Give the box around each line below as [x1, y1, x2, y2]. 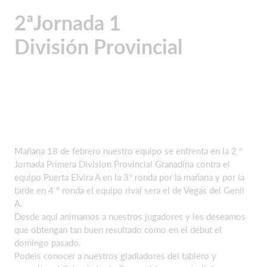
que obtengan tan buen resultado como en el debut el [14, 224, 222, 235]
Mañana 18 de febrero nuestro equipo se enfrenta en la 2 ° [14, 145, 243, 156]
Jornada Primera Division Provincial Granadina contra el [14, 159, 230, 169]
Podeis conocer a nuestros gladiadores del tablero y [14, 250, 216, 261]
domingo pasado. [14, 237, 81, 248]
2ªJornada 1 [14, 10, 121, 35]
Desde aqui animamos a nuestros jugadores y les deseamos [14, 211, 246, 222]
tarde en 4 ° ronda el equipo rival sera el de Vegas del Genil [14, 185, 244, 195]
